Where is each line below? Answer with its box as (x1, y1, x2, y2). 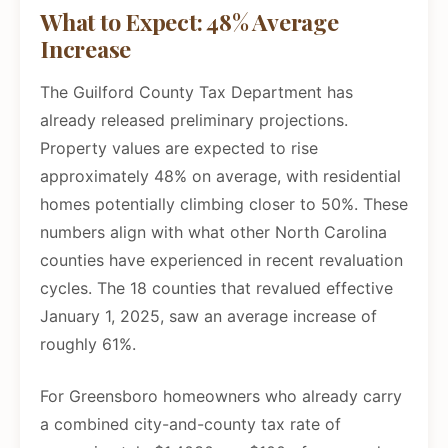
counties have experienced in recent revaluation (40, 250, 403, 271)
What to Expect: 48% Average (40, 6, 339, 38)
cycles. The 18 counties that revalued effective (40, 278, 393, 299)
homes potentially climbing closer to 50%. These (40, 194, 408, 215)
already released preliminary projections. (40, 110, 348, 131)
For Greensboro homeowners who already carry (40, 386, 402, 407)
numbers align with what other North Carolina (40, 222, 387, 243)
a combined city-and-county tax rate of (40, 414, 341, 435)
